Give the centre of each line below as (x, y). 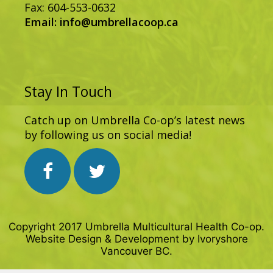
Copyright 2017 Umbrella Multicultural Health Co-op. (136, 227)
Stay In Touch (68, 91)
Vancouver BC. (136, 251)
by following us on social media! (108, 135)
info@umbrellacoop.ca (119, 22)
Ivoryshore (222, 239)
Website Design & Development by (111, 239)
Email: (42, 22)
